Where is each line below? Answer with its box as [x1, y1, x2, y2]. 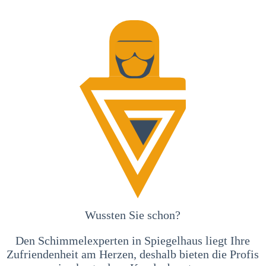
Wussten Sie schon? [85, 208, 181, 221]
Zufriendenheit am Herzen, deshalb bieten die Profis [7, 247, 259, 261]
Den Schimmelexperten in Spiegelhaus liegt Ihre [15, 233, 251, 247]
